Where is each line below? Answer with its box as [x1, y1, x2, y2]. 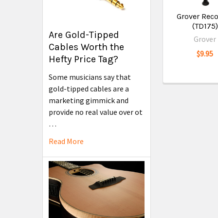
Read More [49, 136, 84, 146]
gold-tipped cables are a [49, 84, 129, 94]
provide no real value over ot [49, 107, 143, 117]
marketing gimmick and [49, 95, 128, 106]
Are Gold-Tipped [49, 29, 119, 41]
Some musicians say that [49, 72, 131, 82]
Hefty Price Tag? [49, 54, 118, 65]
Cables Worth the [49, 41, 124, 53]
